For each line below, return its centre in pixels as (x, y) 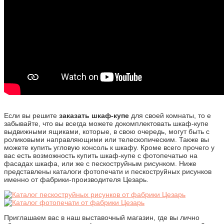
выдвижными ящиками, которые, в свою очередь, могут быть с (107, 131)
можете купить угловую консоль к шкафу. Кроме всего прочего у (109, 147)
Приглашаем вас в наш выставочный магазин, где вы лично (102, 217)
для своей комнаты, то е (170, 115)
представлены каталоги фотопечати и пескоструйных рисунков (108, 171)
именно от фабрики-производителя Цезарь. (76, 179)
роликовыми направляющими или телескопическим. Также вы (106, 139)
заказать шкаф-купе (94, 115)
